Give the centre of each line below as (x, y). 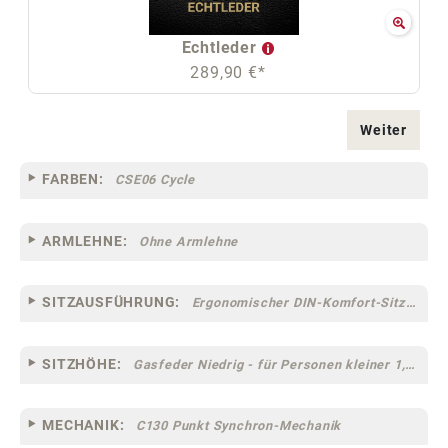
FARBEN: (73, 179)
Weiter (383, 129)
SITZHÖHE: (82, 363)
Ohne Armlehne (188, 241)
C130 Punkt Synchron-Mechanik (238, 426)
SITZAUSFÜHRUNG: (111, 302)
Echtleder (221, 47)
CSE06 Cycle (155, 180)
